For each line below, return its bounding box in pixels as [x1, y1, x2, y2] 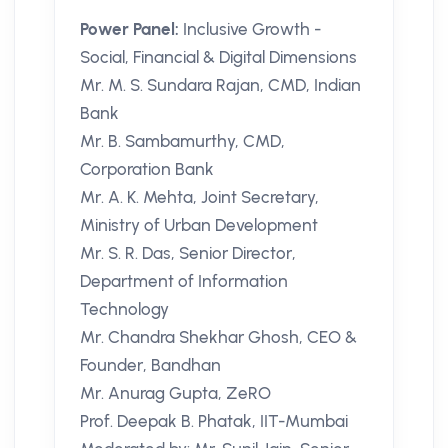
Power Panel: [80, 19, 183, 40]
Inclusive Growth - [183, 19, 321, 40]
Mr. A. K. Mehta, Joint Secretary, [80, 187, 319, 208]
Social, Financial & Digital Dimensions [80, 47, 357, 68]
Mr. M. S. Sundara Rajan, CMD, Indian [80, 75, 361, 96]
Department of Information [80, 271, 288, 292]
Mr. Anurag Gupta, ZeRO [80, 383, 271, 404]
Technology [80, 299, 169, 320]
